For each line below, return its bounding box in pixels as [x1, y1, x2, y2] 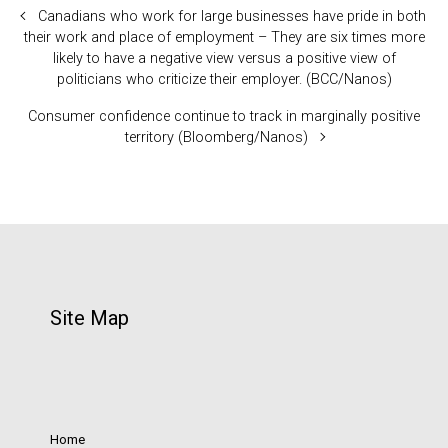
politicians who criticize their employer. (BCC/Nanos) [56, 70, 392, 88]
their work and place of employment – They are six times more [23, 28, 425, 46]
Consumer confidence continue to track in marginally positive [28, 107, 420, 125]
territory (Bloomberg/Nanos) [124, 128, 308, 146]
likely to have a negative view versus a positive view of [52, 49, 396, 67]
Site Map [50, 305, 129, 330]
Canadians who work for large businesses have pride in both [38, 7, 427, 25]
